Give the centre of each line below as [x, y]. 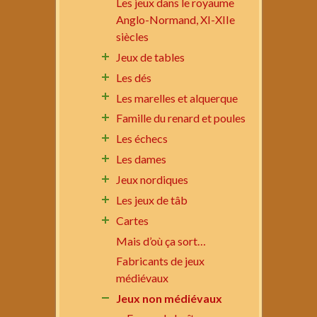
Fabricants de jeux [160, 260]
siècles [132, 36]
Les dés [134, 77]
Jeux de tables [150, 57]
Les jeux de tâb [152, 200]
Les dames [141, 159]
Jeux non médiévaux [169, 298]
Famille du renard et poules [181, 118]
